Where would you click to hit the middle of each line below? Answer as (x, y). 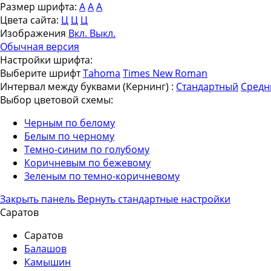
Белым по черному (69, 136)
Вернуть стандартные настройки (154, 199)
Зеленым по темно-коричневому (102, 176)
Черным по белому (70, 123)
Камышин (47, 262)
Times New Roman (165, 73)
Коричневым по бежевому (87, 163)
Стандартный (207, 87)
